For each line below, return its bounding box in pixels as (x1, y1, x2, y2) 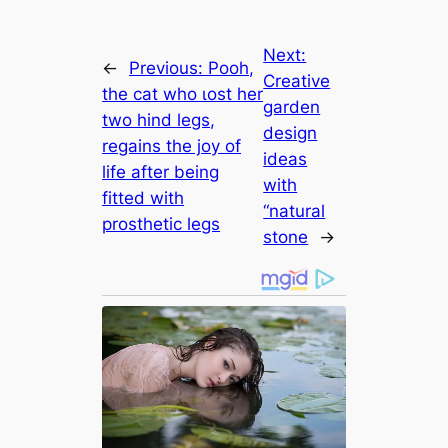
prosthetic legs (102, 214, 221, 235)
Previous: (129, 58, 209, 79)
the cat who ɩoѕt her (102, 84, 264, 105)
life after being (102, 162, 220, 183)
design (263, 123, 318, 144)
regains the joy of (102, 136, 242, 157)
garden (263, 97, 321, 118)
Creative (263, 71, 331, 92)
